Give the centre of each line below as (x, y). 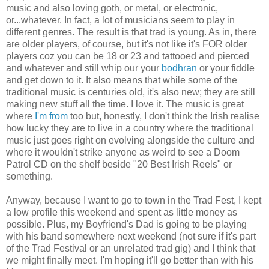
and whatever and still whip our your (84, 68)
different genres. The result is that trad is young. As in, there (131, 32)
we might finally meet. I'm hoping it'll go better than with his (130, 261)
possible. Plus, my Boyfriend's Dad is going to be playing (126, 225)
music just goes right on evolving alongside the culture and (130, 141)
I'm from (53, 116)
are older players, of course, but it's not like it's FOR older (126, 44)
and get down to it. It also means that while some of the (122, 80)
